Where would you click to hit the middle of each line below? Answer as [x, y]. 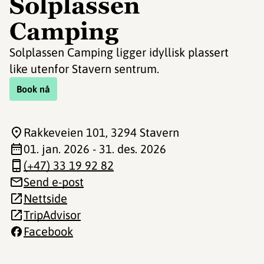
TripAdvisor [52, 215]
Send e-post [54, 182]
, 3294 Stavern [142, 132]
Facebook [48, 231]
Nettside [45, 198]
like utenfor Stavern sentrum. [84, 69]
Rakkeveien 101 [65, 132]
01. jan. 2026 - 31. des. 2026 [95, 149]
